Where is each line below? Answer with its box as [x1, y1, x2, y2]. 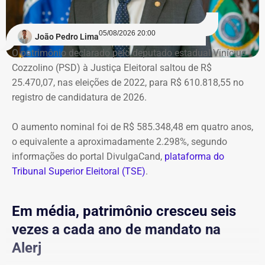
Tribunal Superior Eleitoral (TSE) [12, 165, 146, 177]
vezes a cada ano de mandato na [12, 221, 221, 238]
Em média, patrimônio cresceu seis [12, 202, 236, 219]
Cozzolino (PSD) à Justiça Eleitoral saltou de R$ [12, 62, 212, 73]
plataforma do [164, 150, 224, 162]
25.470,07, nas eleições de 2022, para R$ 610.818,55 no [12, 76, 244, 88]
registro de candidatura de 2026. [12, 91, 147, 103]
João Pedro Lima [35, 31, 99, 41]
